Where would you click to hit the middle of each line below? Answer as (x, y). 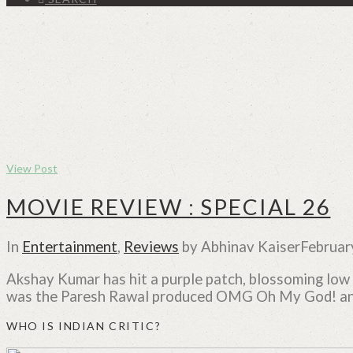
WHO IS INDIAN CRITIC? (84, 326)
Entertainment (70, 246)
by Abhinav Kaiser (240, 246)
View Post (32, 168)
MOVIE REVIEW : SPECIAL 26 (169, 206)
